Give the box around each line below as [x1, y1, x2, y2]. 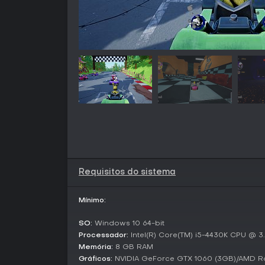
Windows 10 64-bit [92, 219, 164, 227]
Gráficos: [79, 255, 112, 263]
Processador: [79, 231, 128, 239]
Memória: [79, 243, 113, 251]
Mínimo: [79, 196, 106, 204]
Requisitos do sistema [79, 168, 176, 176]
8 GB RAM [113, 243, 153, 251]
